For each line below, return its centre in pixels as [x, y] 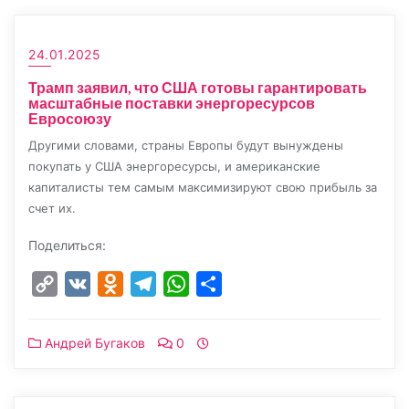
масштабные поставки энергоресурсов [172, 103]
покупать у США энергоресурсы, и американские [174, 166]
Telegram [188, 284]
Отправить [261, 284]
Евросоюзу [70, 118]
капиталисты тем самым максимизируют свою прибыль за [203, 187]
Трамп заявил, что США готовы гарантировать [198, 87]
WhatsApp [225, 284]
